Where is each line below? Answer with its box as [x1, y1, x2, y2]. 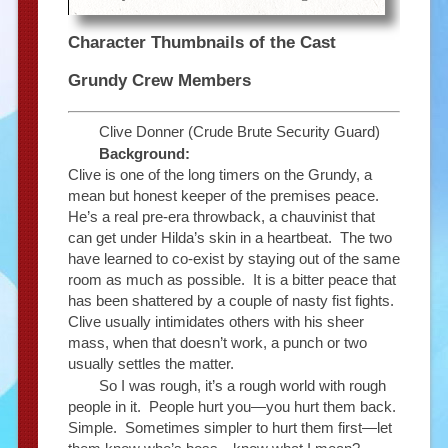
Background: [98, 144, 190, 162]
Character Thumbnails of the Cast [67, 33, 336, 53]
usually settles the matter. [67, 354, 234, 372]
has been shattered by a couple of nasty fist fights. [67, 291, 398, 309]
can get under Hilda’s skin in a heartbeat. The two [67, 228, 392, 246]
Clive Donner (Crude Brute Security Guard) [98, 122, 380, 140]
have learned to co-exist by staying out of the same [67, 249, 400, 267]
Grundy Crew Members [67, 71, 251, 91]
